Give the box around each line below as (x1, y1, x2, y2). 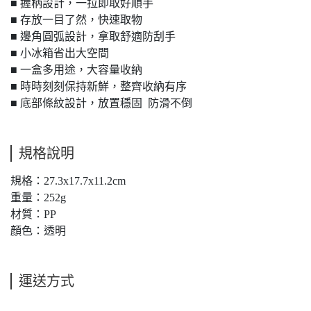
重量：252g (10, 192, 69, 203)
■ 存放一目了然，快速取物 (10, 14, 142, 26)
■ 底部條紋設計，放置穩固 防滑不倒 (10, 97, 192, 109)
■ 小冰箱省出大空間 (10, 47, 109, 59)
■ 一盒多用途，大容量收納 (10, 64, 142, 76)
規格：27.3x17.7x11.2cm (10, 175, 128, 187)
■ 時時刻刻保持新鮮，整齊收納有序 (10, 81, 187, 92)
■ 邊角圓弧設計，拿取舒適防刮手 (10, 31, 176, 42)
